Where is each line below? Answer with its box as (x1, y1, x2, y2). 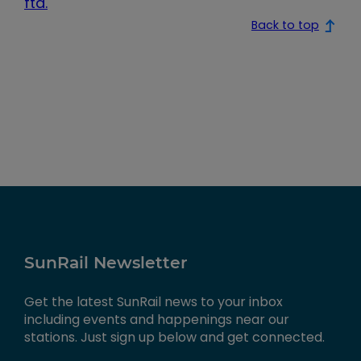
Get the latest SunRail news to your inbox (24, 292, 283, 311)
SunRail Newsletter (24, 251, 188, 272)
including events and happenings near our (24, 309, 289, 329)
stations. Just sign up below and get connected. (24, 327, 325, 346)
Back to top (251, 17, 319, 34)
